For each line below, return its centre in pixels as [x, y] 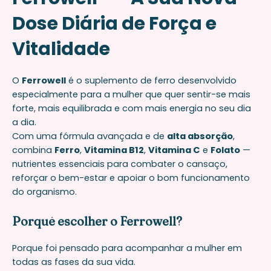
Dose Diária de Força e [114, 24]
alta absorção [200, 136]
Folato [225, 150]
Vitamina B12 [114, 150]
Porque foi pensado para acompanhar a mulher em [127, 248]
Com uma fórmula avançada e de [90, 136]
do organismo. [44, 192]
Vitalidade [61, 49]
